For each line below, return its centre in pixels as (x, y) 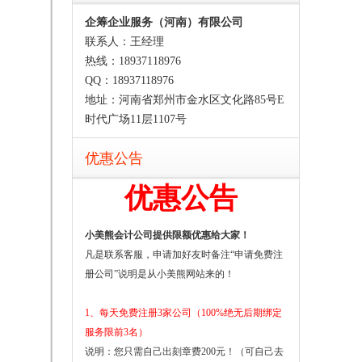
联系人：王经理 (124, 42)
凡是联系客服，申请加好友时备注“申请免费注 (184, 255)
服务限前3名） (116, 333)
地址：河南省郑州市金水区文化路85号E (185, 100)
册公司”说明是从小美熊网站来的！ (160, 274)
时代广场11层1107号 (136, 120)
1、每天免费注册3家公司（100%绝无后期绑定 (183, 313)
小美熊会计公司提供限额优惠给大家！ (167, 236)
